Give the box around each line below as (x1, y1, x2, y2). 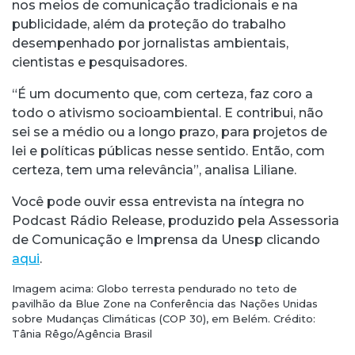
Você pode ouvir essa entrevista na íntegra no (12, 193, 304, 209)
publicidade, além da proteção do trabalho (12, 16, 286, 32)
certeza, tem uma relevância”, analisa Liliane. (12, 162, 296, 177)
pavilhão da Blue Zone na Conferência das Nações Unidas (12, 296, 318, 310)
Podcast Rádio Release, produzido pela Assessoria (12, 212, 339, 228)
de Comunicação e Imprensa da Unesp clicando (12, 231, 320, 247)
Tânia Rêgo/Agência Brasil (12, 326, 152, 340)
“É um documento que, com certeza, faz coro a (12, 86, 313, 101)
